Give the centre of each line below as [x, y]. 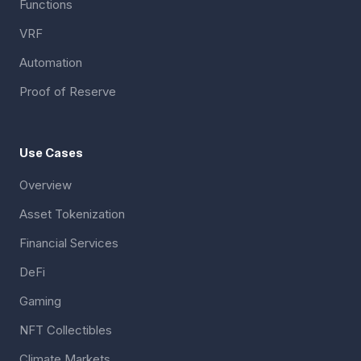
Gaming [40, 301]
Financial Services [69, 243]
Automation [51, 62]
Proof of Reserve [68, 91]
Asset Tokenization [72, 214]
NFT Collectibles [66, 330]
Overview [46, 185]
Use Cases [51, 152]
